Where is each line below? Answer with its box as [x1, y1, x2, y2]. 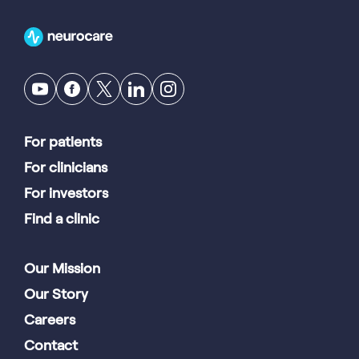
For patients [24, 134, 102, 151]
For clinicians [24, 159, 107, 176]
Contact [24, 337, 78, 354]
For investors [24, 185, 108, 202]
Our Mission [24, 260, 100, 277]
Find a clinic [24, 211, 99, 228]
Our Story [24, 286, 88, 303]
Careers [24, 312, 75, 329]
